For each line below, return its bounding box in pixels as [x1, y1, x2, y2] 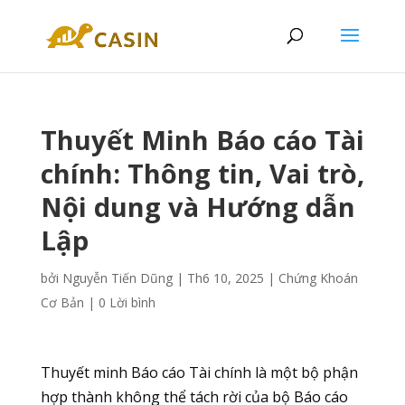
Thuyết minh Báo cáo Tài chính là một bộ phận [40, 363, 358, 382]
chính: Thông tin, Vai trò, [40, 155, 364, 191]
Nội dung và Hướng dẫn [40, 189, 355, 224]
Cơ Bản [40, 294, 84, 311]
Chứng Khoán [278, 269, 358, 287]
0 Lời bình [98, 294, 155, 311]
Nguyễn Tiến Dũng [61, 269, 173, 287]
